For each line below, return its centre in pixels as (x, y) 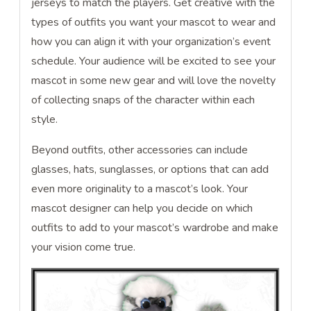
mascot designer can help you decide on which (142, 209)
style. (46, 120)
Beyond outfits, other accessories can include (140, 150)
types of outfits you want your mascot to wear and (154, 23)
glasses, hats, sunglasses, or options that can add (150, 170)
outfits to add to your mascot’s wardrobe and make (155, 228)
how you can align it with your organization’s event (151, 42)
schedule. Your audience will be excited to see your (154, 61)
